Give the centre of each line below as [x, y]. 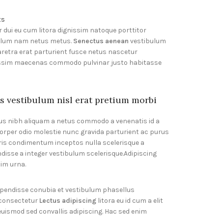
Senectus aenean [101, 41]
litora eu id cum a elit [130, 201]
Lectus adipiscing [68, 201]
